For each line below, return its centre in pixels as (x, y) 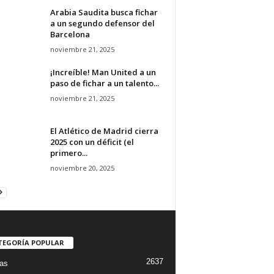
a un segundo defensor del (102, 23)
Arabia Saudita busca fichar (104, 12)
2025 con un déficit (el (92, 142)
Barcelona (70, 34)
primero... (68, 153)
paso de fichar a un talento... (104, 83)
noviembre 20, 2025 (82, 168)
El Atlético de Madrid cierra (104, 131)
